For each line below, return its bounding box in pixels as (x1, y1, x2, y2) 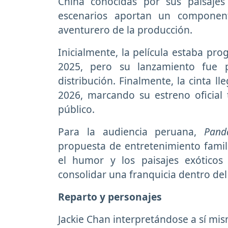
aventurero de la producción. (58, 23, 192, 37)
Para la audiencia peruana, (58, 125, 205, 139)
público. (58, 102, 95, 117)
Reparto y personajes (58, 190, 162, 204)
